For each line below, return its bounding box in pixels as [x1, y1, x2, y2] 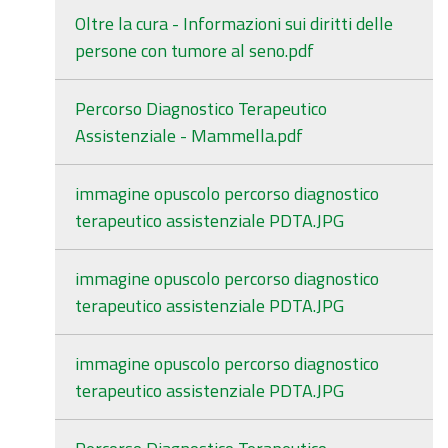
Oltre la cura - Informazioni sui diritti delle [75, 10, 393, 37]
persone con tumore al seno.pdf [75, 37, 314, 64]
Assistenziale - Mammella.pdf [75, 122, 303, 149]
